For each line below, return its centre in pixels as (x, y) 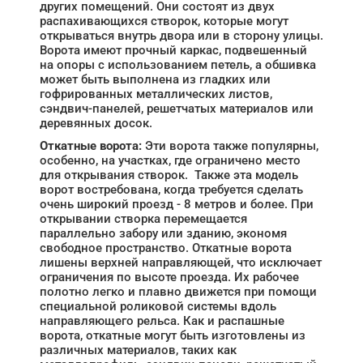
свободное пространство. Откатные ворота (166, 248)
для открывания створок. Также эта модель (169, 175)
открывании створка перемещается (143, 219)
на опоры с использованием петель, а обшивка (178, 65)
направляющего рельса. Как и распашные (162, 321)
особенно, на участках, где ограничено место (170, 160)
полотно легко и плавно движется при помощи (178, 292)
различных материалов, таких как (138, 350)
